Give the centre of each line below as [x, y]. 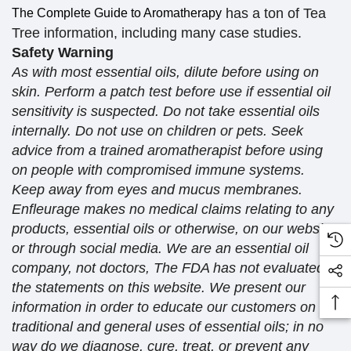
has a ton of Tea [274, 14]
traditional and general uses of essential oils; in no [168, 327]
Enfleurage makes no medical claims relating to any [173, 210]
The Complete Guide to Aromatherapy [117, 13]
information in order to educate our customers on [164, 308]
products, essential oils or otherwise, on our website [173, 229]
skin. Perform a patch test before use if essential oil [171, 92]
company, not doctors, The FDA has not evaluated [168, 268]
